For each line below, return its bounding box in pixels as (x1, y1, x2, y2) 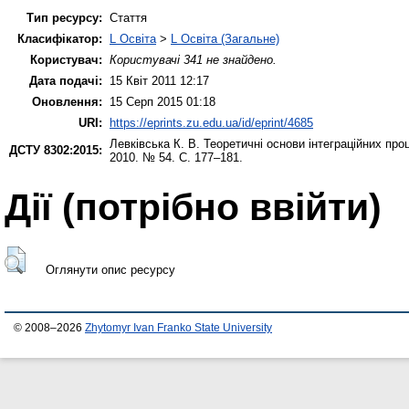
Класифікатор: (17, 31, 102, 46)
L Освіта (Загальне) (171, 31, 279, 46)
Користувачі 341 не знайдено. (110, 52, 277, 67)
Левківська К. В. (110, 136, 200, 151)
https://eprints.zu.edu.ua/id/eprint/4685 (110, 115, 313, 130)
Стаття (110, 10, 147, 25)
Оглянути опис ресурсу (45, 263, 175, 277)
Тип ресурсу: (26, 10, 102, 25)
